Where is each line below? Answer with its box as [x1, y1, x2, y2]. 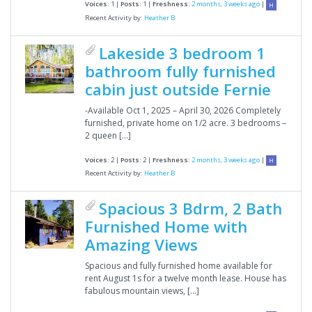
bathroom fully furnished [85, 60, 276, 82]
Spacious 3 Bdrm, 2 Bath [99, 198, 282, 220]
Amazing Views [85, 234, 198, 256]
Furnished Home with [85, 216, 247, 238]
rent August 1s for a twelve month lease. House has [85, 272, 286, 285]
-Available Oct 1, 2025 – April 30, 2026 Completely [85, 104, 281, 116]
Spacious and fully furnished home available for [85, 260, 272, 272]
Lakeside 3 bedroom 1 [99, 42, 265, 64]
